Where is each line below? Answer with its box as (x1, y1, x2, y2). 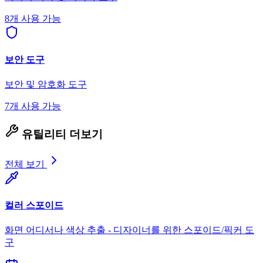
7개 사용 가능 (5, 101, 61, 112)
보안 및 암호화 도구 (5, 79, 87, 90)
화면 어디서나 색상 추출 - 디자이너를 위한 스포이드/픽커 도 (5, 225, 254, 235)
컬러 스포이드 (5, 200, 63, 210)
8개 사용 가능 (5, 13, 61, 23)
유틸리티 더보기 (19, 127, 103, 140)
